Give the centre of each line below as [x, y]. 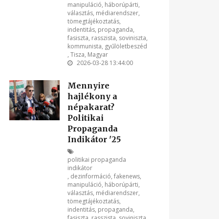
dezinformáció [90, 176]
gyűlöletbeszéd [126, 46]
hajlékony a [92, 96]
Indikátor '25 [94, 139]
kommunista [84, 46]
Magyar [98, 55]
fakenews [127, 176]
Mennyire [88, 86]
